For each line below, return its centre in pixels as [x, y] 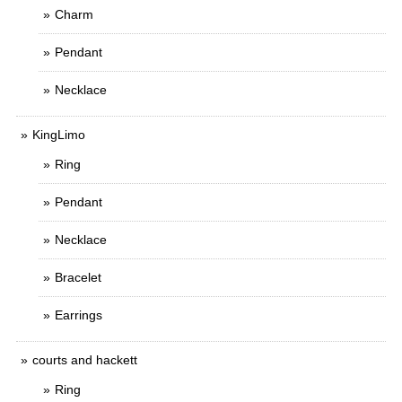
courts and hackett [85, 360]
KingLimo [59, 135]
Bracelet [78, 277]
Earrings [79, 315]
